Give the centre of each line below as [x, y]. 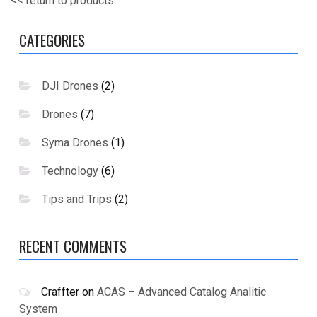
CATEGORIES [52, 40]
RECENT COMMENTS [73, 246]
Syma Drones [75, 143]
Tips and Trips [77, 200]
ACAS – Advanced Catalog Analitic [181, 292]
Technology [70, 171]
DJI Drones [70, 86]
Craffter [60, 292]
